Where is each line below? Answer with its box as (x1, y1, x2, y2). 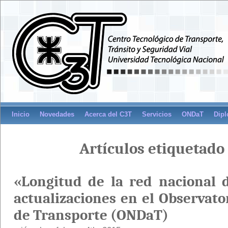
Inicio (12, 110, 30, 118)
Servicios (142, 110, 172, 118)
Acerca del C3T (84, 110, 132, 118)
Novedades (40, 110, 74, 118)
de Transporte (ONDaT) (14, 207, 168, 223)
